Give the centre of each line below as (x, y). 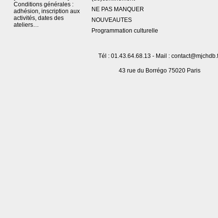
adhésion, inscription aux (46, 11)
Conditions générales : (43, 4)
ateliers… (26, 25)
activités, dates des (38, 18)
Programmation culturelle (125, 31)
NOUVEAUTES (111, 20)
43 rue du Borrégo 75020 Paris (159, 71)
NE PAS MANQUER (118, 9)
